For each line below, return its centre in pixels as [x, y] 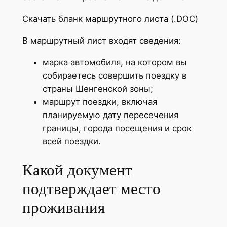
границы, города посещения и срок [117, 128]
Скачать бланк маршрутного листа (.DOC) [110, 19]
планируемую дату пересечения [110, 115]
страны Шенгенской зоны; [98, 88]
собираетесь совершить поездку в [114, 75]
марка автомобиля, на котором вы [115, 62]
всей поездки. [71, 141]
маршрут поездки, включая [100, 102]
